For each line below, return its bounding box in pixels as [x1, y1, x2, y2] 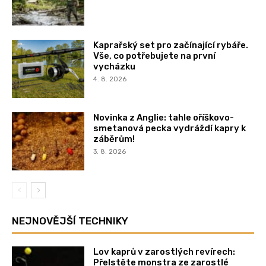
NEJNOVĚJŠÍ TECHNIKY [12, 214, 128, 227]
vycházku [93, 61, 136, 72]
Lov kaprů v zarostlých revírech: [93, 246, 236, 257]
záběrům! [93, 133, 135, 144]
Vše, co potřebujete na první [93, 50, 216, 61]
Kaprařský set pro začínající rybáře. [93, 39, 249, 50]
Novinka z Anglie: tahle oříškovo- [93, 112, 235, 123]
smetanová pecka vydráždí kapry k [93, 122, 246, 134]
